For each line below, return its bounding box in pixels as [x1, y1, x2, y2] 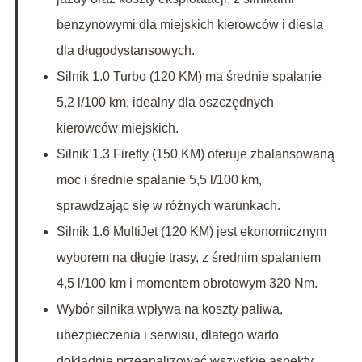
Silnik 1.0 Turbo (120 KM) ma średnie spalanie [56, 69, 322, 84]
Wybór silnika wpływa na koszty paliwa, [56, 302, 283, 317]
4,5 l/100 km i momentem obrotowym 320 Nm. [56, 276, 318, 291]
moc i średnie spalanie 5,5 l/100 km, [56, 173, 262, 187]
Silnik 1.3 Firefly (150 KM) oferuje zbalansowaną [56, 147, 335, 162]
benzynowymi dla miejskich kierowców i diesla [56, 18, 323, 32]
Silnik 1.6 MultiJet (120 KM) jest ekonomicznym [56, 225, 326, 239]
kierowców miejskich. [56, 121, 179, 136]
